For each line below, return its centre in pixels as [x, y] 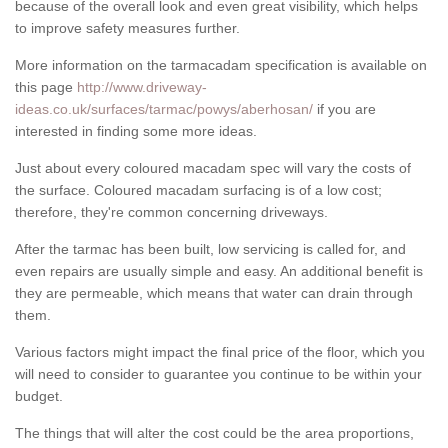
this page [46, 87]
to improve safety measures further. [127, 28]
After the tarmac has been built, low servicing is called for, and [210, 249]
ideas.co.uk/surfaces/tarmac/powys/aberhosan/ [164, 109]
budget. [39, 396]
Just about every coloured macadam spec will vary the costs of [213, 168]
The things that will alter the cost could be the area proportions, [214, 433]
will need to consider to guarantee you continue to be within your [218, 374]
